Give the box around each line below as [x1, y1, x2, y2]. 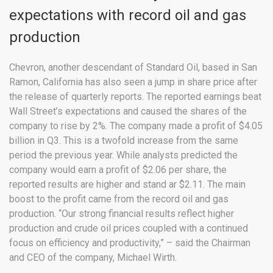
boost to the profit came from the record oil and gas [9, 193, 229, 205]
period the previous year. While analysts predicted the [9, 149, 238, 161]
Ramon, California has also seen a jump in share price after [9, 76, 257, 88]
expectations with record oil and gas [9, 6, 246, 24]
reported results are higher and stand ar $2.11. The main [9, 178, 246, 190]
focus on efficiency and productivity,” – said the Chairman [9, 236, 250, 249]
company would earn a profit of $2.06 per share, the [9, 163, 227, 175]
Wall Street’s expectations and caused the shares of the [9, 105, 247, 117]
